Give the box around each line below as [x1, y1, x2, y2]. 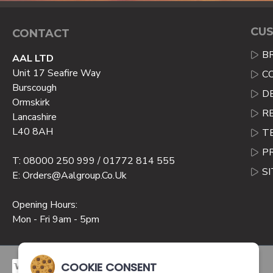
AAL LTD [12, 52, 54, 66]
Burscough [12, 81, 57, 95]
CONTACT [12, 27, 69, 41]
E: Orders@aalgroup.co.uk [12, 169, 127, 183]
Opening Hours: [12, 198, 77, 212]
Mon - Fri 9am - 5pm [12, 213, 99, 227]
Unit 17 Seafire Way [12, 66, 101, 80]
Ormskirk [12, 96, 50, 110]
